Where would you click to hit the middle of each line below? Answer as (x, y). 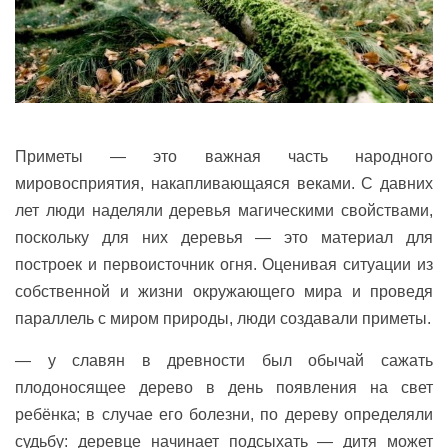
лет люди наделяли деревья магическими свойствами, (224, 211)
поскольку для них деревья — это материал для (224, 238)
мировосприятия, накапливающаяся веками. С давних (224, 184)
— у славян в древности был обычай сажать (224, 361)
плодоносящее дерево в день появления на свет (224, 388)
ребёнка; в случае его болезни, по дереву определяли (224, 415)
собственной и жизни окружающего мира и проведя (224, 292)
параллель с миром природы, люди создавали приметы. (223, 319)
